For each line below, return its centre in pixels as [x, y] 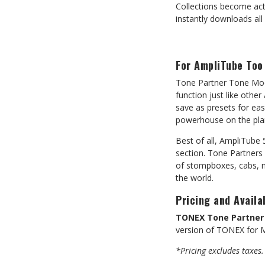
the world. [195, 178]
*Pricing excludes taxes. [220, 251]
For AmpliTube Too [219, 65]
